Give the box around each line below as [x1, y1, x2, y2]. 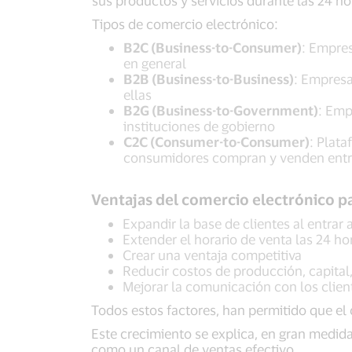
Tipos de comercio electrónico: [92, 16, 278, 31]
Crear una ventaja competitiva [122, 246, 302, 262]
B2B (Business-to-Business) [123, 71, 294, 86]
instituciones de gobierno [123, 118, 275, 134]
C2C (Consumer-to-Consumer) [123, 134, 310, 149]
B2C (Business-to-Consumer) [123, 39, 302, 55]
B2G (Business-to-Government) [123, 102, 318, 118]
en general [123, 55, 186, 71]
